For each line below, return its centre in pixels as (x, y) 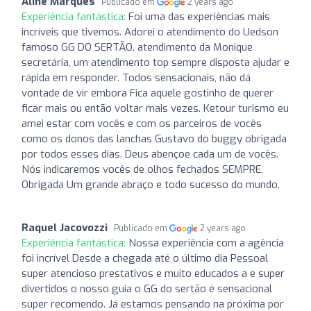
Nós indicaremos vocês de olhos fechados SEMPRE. (142, 169)
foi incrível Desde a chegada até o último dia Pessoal (145, 258)
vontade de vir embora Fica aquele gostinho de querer (148, 93)
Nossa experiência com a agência (206, 243)
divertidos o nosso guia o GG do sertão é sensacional (147, 288)
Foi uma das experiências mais (199, 16)
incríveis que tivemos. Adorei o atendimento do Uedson (150, 32)
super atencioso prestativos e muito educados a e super (153, 273)
